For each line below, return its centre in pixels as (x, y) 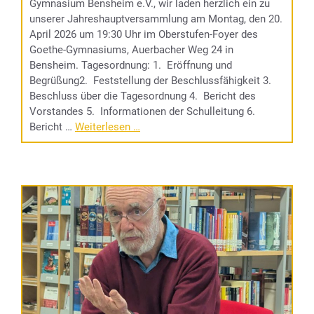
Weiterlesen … (108, 127)
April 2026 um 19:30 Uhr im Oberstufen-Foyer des (144, 34)
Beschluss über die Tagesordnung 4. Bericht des (143, 96)
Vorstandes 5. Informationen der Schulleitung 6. (144, 111)
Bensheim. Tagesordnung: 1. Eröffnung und (131, 65)
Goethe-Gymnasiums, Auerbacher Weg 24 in (131, 49)
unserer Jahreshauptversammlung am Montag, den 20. (156, 19)
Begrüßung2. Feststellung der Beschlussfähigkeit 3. (152, 80)
